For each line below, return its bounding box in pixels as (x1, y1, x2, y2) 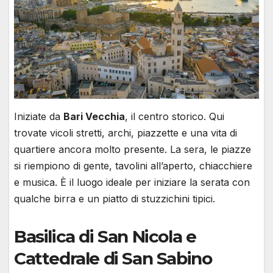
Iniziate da (14, 110, 63, 122)
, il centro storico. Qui (125, 110, 224, 122)
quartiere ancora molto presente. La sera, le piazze (14, 143, 251, 155)
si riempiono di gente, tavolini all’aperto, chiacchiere (14, 159, 252, 172)
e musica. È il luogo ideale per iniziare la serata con (14, 175, 250, 188)
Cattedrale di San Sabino (14, 247, 212, 269)
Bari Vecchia (63, 110, 125, 122)
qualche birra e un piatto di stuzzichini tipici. (14, 192, 215, 205)
